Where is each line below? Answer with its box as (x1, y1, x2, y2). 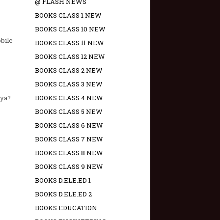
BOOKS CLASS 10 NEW (35, 25, 106, 34)
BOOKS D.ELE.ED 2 (35, 190, 92, 199)
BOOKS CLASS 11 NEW (35, 38, 104, 48)
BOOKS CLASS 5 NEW (35, 107, 103, 116)
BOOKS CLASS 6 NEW (35, 121, 103, 130)
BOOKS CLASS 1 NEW (35, 11, 102, 20)
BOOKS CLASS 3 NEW (35, 80, 103, 89)
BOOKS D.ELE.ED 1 (35, 176, 91, 185)
